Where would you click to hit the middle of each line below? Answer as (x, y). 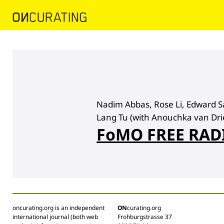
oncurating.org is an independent (58, 207)
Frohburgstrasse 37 (145, 216)
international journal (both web (55, 216)
